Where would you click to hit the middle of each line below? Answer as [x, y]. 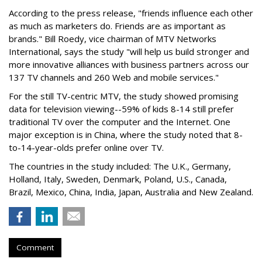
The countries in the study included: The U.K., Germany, [120, 166]
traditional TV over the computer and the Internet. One [120, 122]
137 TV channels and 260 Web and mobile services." [114, 77]
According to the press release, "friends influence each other [131, 13]
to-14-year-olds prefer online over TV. [86, 147]
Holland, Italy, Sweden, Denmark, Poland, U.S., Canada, [118, 179]
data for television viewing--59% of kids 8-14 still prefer [121, 109]
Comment [35, 247]
